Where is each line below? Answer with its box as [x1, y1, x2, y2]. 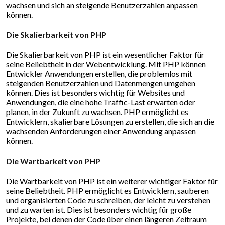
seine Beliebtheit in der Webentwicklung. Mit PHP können [6, 59, 206, 69]
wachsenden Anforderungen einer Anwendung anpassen [6, 126, 196, 136]
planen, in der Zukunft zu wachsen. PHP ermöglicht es [6, 107, 188, 117]
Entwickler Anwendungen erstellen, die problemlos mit [6, 69, 192, 79]
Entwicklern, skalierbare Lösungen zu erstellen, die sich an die [6, 117, 214, 127]
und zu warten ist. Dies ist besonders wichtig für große [6, 204, 191, 214]
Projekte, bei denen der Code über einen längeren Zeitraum [6, 214, 207, 224]
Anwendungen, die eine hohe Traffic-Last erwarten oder [6, 97, 195, 107]
